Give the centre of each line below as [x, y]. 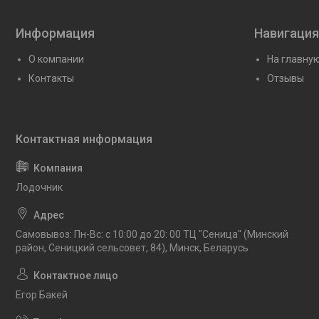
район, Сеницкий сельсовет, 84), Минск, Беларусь [132, 247]
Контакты [51, 78]
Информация [55, 33]
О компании [56, 59]
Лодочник [39, 187]
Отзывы [286, 78]
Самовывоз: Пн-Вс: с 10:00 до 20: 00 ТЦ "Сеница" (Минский [152, 234]
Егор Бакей [42, 294]
